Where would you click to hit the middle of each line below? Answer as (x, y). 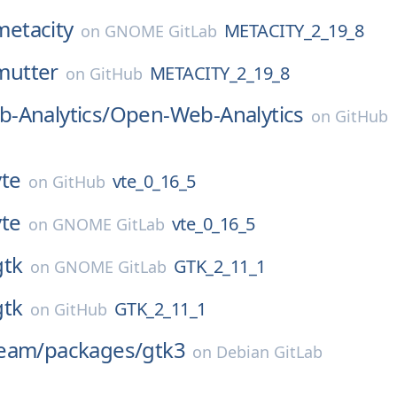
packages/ (93, 350)
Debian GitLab (270, 352)
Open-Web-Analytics (206, 114)
